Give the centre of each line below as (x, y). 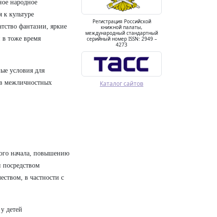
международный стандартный (122, 33)
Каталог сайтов (122, 83)
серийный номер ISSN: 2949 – (122, 39)
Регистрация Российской (122, 21)
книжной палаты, (122, 27)
